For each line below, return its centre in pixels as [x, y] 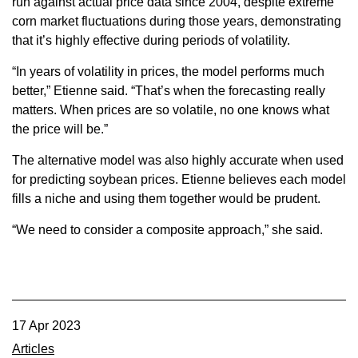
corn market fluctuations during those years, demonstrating [177, 21]
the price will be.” [60, 129]
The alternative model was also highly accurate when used [178, 160]
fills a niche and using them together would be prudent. [166, 198]
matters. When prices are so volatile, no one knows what [171, 109]
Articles [33, 348]
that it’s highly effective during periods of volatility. [151, 40]
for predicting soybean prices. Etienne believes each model [179, 179]
